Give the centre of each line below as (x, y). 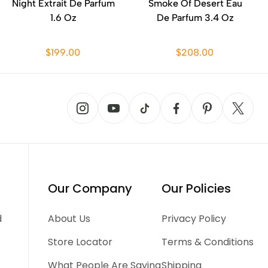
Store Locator (80, 242)
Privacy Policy (194, 219)
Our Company (90, 188)
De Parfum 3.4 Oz (195, 18)
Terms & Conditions (207, 242)
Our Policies (196, 188)
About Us (69, 219)
